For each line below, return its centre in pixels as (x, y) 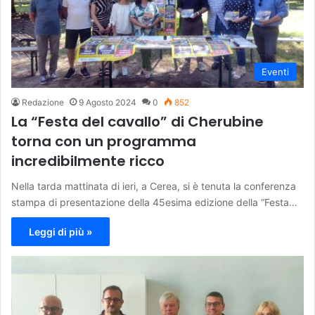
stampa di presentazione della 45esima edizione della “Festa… (154, 202)
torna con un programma (104, 142)
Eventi (275, 72)
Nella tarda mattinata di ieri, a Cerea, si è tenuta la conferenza (154, 186)
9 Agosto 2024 (108, 103)
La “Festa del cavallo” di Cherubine (137, 122)
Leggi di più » (60, 232)
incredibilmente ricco (88, 161)
